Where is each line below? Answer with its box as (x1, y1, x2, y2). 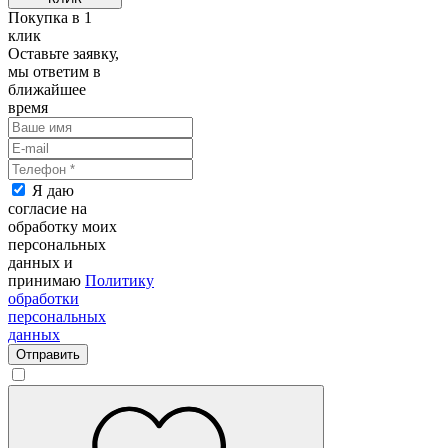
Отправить (16, 347, 80, 363)
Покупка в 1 (8, 9, 92, 27)
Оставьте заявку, (8, 45, 119, 63)
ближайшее (8, 81, 86, 99)
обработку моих (8, 218, 117, 236)
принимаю (8, 272, 85, 290)
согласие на (8, 200, 87, 218)
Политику (85, 272, 154, 290)
